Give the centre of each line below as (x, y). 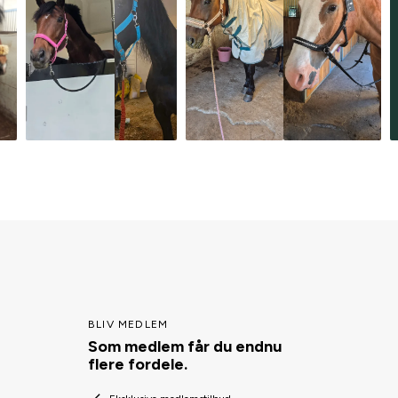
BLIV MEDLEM (128, 324)
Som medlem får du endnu (185, 346)
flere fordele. (138, 364)
